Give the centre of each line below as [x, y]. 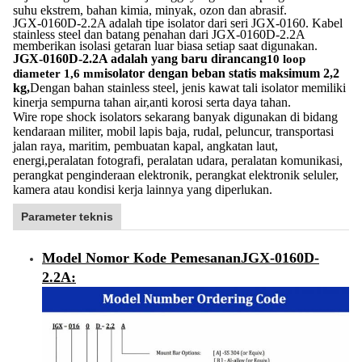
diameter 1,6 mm [59, 74]
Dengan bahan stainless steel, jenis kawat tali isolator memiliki [188, 88]
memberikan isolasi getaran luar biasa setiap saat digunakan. [165, 46]
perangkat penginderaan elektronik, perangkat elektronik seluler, [176, 175]
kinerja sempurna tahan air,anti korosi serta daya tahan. [152, 102]
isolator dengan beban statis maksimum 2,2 [222, 73]
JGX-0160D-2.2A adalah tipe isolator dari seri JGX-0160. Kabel [178, 23]
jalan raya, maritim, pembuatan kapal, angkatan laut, [145, 146]
